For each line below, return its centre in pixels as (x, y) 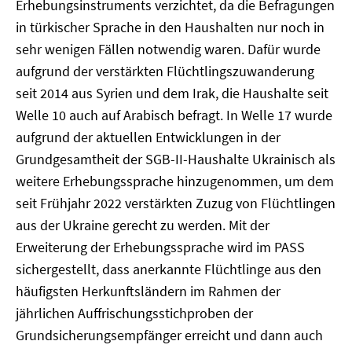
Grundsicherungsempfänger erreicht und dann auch (169, 335)
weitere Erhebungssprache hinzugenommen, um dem (175, 181)
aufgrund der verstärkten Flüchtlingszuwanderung (165, 71)
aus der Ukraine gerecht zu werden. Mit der (143, 225)
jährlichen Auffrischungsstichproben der (134, 313)
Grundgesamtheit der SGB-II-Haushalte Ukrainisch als (176, 159)
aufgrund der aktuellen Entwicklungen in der (148, 137)
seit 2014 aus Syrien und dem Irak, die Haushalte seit (172, 93)
